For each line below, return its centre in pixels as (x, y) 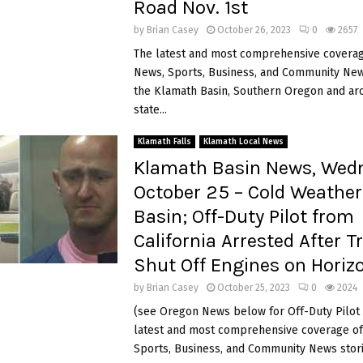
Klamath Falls (164, 141)
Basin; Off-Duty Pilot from (243, 216)
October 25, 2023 (253, 287)
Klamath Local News (243, 141)
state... (150, 109)
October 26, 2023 (254, 30)
